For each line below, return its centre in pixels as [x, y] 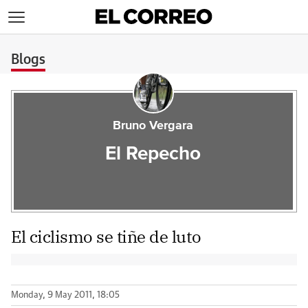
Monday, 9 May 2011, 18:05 [65, 295]
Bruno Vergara [153, 126]
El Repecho [153, 154]
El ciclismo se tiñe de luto [106, 236]
